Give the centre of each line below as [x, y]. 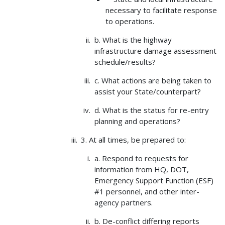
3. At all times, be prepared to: [134, 140]
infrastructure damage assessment [155, 51]
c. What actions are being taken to [153, 81]
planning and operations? [137, 121]
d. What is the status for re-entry [151, 110]
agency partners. [123, 203]
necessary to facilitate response [161, 10]
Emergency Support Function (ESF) [154, 181]
